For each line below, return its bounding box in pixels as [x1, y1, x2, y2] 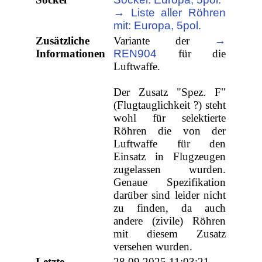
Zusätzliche [36, 35, 90, 47]
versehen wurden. [113, 240, 193, 253]
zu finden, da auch [113, 202, 226, 215]
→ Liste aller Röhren [113, 6, 226, 19]
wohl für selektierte [113, 112, 226, 125]
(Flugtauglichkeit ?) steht [113, 99, 226, 112]
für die [157, 47, 226, 60]
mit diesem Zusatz [113, 227, 226, 240]
